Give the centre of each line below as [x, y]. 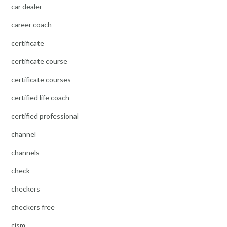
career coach [31, 24]
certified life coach [40, 97]
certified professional [45, 116]
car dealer [27, 6]
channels [25, 152]
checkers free [33, 207]
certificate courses [41, 79]
